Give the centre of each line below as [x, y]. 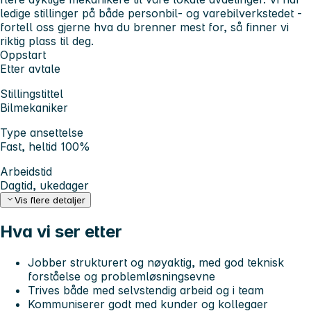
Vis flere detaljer [50, 200]
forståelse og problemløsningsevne [121, 277]
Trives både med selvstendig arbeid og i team [146, 291]
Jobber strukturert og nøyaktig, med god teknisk [156, 263]
